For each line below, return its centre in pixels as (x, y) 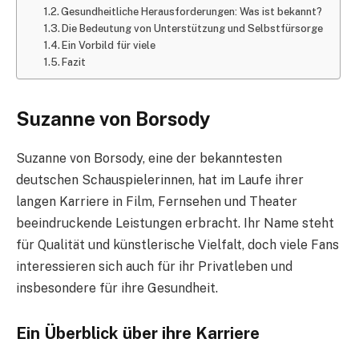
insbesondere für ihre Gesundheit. (117, 288)
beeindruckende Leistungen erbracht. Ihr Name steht (175, 224)
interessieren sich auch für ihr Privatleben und (154, 267)
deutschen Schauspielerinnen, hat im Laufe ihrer (160, 180)
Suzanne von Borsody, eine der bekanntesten (149, 159)
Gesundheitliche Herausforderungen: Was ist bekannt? (192, 11)
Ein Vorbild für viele (109, 45)
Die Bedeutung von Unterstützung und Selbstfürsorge (193, 28)
